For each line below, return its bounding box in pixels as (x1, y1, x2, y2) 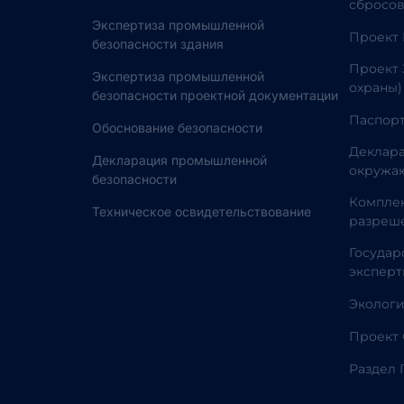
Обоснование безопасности (92, 120, 262, 135)
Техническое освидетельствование (92, 204, 311, 219)
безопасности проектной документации (92, 87, 338, 103)
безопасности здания (92, 36, 224, 51)
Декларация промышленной (92, 152, 267, 168)
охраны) (349, 79, 402, 96)
